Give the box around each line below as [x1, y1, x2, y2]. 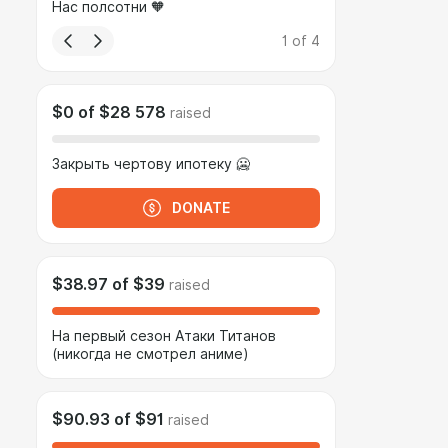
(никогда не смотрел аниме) [52, 346, 249, 362]
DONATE [172, 200, 230, 216]
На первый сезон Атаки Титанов [52, 328, 276, 344]
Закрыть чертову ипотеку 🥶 [52, 156, 250, 172]
